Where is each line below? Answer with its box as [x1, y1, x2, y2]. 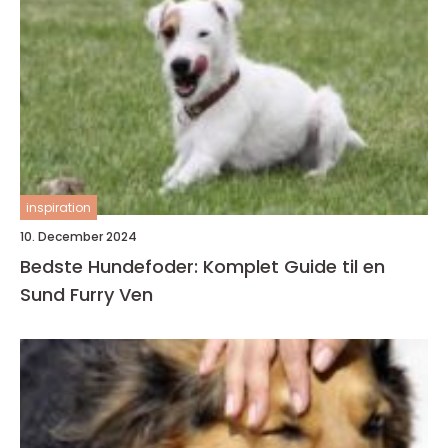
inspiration [26, 198, 91, 216]
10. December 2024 [20, 227, 137, 245]
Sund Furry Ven [20, 281, 153, 307]
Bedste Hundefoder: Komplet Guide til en [20, 253, 385, 279]
